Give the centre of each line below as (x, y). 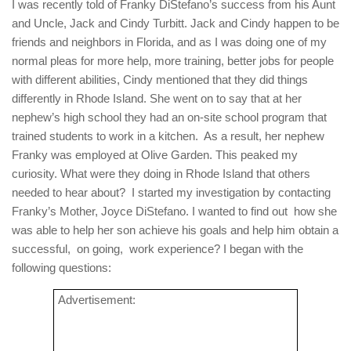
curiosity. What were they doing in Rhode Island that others (161, 174)
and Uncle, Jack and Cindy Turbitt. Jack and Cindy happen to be (175, 24)
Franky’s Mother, (55, 212)
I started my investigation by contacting (231, 193)
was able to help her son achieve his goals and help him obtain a (175, 230)
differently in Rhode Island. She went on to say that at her (157, 99)
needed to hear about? (69, 193)
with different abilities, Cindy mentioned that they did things (160, 80)
